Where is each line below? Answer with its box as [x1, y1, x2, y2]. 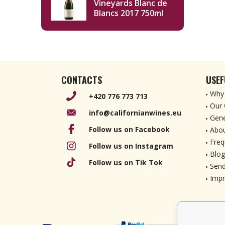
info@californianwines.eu [89, 107, 181, 118]
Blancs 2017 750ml [94, 8, 163, 19]
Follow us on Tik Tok [89, 157, 163, 167]
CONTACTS [61, 73, 102, 87]
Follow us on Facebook [89, 124, 170, 134]
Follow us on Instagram [89, 141, 173, 151]
